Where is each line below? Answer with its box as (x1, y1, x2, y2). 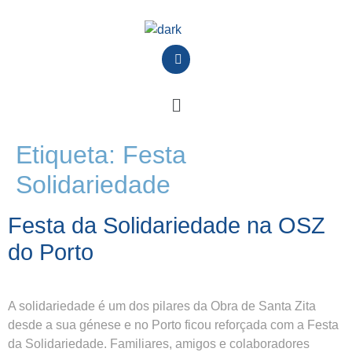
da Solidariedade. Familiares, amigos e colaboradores (8, 336, 310, 350)
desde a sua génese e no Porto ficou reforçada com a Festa (8, 317, 339, 332)
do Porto (8, 239, 93, 265)
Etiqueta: (16, 140, 123, 169)
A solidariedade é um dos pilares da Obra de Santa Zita (8, 299, 316, 313)
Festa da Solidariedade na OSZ (8, 212, 325, 238)
